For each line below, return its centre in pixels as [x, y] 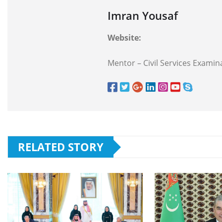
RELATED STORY [61, 147]
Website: [124, 38]
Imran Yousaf [143, 16]
